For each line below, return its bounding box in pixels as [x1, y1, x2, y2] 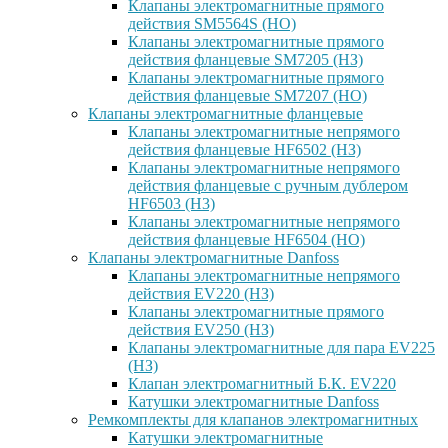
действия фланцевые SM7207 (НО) [128, 87, 367, 104]
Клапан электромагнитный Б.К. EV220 [128, 375, 396, 392]
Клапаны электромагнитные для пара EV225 [128, 339, 435, 356]
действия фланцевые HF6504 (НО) [128, 231, 365, 248]
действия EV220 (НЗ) [128, 285, 274, 302]
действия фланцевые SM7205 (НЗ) [128, 51, 363, 68]
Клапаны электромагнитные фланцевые [88, 105, 363, 122]
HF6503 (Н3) [128, 195, 215, 212]
